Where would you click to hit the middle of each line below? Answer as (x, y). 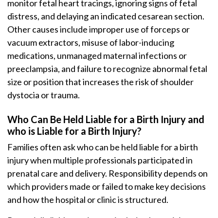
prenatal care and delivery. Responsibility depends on (108, 173)
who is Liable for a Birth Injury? (74, 131)
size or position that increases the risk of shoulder (100, 82)
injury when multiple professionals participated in (100, 160)
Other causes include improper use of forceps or (99, 29)
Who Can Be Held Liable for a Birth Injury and (106, 119)
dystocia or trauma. (44, 95)
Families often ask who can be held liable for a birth (103, 147)
